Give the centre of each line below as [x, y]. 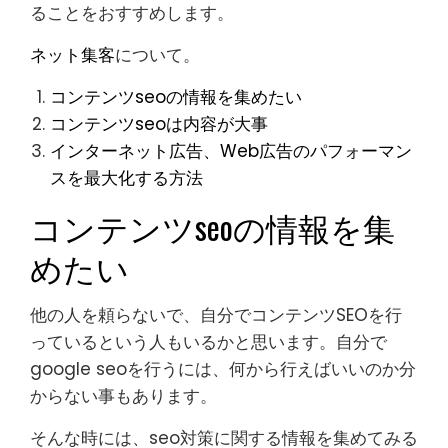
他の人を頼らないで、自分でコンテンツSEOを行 [216, 315]
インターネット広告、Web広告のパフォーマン [231, 151]
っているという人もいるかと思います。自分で [208, 342]
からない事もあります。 [123, 396]
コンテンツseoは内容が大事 [159, 124]
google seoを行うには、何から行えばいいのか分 [223, 369]
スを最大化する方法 [126, 178]
